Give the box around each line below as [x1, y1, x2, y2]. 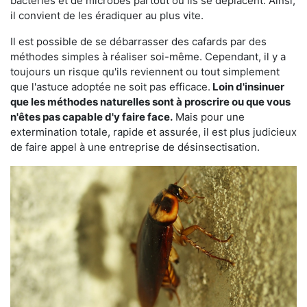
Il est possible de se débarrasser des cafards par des [10, 34, 267, 48]
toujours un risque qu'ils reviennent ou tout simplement [10, 64, 280, 78]
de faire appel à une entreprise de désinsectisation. [10, 140, 260, 153]
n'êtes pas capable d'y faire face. [10, 110, 173, 123]
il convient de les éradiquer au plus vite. [10, 8, 204, 22]
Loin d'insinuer [210, 79, 284, 93]
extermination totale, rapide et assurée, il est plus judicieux [10, 125, 297, 138]
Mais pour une [173, 110, 245, 123]
